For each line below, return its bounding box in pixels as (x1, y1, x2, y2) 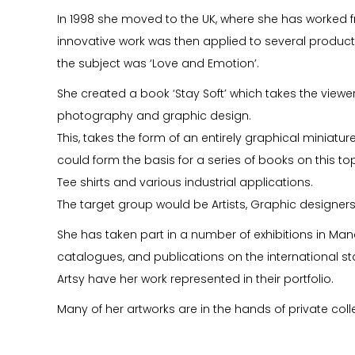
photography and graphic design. (57, 108, 251, 124)
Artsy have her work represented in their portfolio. (57, 271, 334, 287)
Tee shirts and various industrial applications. (57, 174, 313, 190)
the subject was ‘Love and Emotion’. (57, 55, 259, 71)
